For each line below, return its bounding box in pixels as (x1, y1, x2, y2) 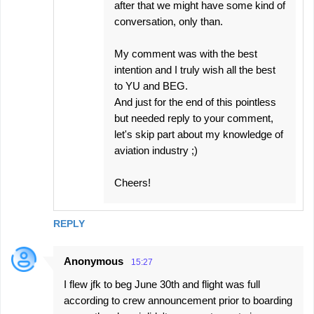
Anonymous (64, 254, 123, 267)
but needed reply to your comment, (114, 111, 273, 124)
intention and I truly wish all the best (114, 63, 275, 76)
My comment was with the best (114, 47, 257, 60)
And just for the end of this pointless (114, 95, 276, 108)
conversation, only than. (114, 15, 223, 27)
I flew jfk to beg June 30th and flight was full (64, 278, 260, 290)
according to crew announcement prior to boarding (64, 294, 292, 306)
